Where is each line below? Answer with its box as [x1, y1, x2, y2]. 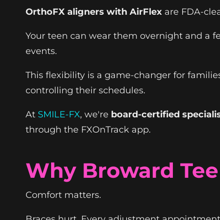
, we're [80, 109, 111, 120]
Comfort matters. [26, 189, 101, 200]
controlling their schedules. [26, 84, 145, 96]
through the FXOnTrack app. [26, 124, 151, 135]
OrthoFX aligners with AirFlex [26, 6, 162, 17]
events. [26, 45, 57, 56]
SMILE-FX [38, 109, 80, 120]
